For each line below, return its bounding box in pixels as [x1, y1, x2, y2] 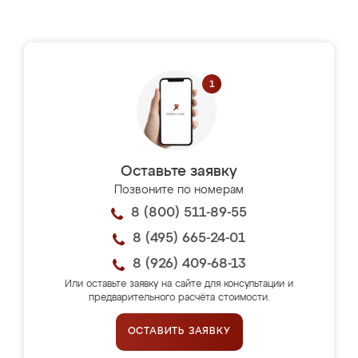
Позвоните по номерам [114, 185, 244, 196]
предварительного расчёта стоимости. [88, 293, 270, 303]
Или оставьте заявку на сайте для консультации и [65, 280, 293, 289]
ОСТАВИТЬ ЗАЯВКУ [127, 327, 231, 336]
